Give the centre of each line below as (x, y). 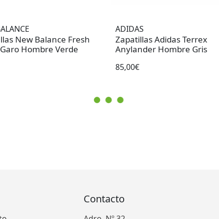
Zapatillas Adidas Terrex (161, 40)
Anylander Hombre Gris (161, 49)
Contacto (104, 199)
